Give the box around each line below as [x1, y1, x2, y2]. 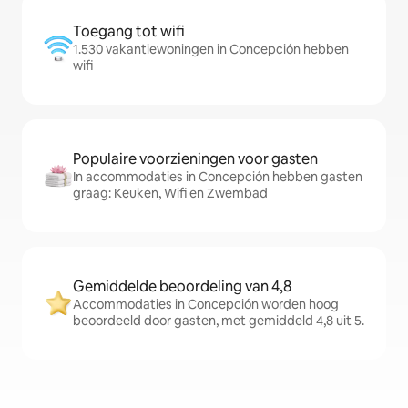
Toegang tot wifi [73, 22, 185, 42]
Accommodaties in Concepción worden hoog [73, 296, 339, 313]
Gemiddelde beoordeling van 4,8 [73, 277, 291, 297]
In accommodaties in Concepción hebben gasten [73, 168, 362, 186]
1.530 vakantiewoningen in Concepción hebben [73, 41, 349, 58]
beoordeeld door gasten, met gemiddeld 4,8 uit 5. [73, 312, 364, 330]
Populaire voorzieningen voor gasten [73, 149, 318, 169]
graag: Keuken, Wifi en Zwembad [73, 185, 268, 202]
